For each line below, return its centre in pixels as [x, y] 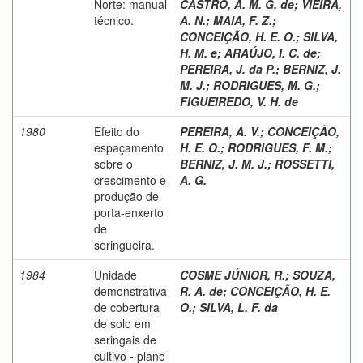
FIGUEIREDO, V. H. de [239, 101]
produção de [126, 196]
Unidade [115, 274]
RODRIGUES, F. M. [278, 147]
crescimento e [130, 179]
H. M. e [199, 52]
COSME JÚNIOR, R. [233, 274]
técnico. [114, 20]
